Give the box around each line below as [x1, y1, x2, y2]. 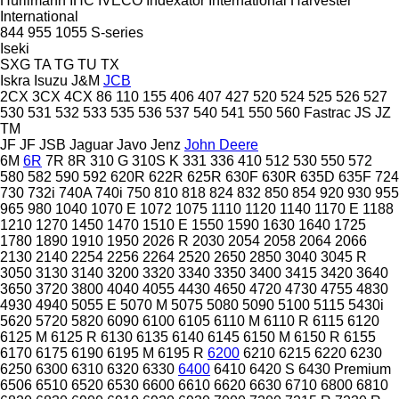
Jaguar [69, 136, 113, 152]
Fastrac [304, 104, 351, 120]
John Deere [184, 136, 258, 152]
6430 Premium [298, 361, 391, 377]
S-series [91, 24, 143, 40]
